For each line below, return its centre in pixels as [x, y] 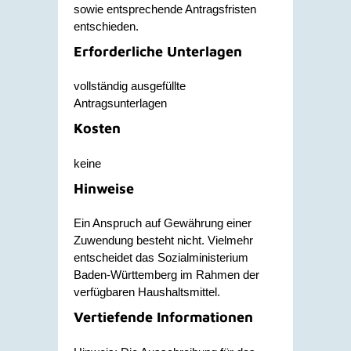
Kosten [97, 128]
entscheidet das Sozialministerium [161, 257]
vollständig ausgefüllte [130, 86]
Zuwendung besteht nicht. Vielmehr [163, 240]
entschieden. [106, 26]
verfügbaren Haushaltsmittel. [147, 292]
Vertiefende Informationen [163, 317]
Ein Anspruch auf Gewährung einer [163, 223]
